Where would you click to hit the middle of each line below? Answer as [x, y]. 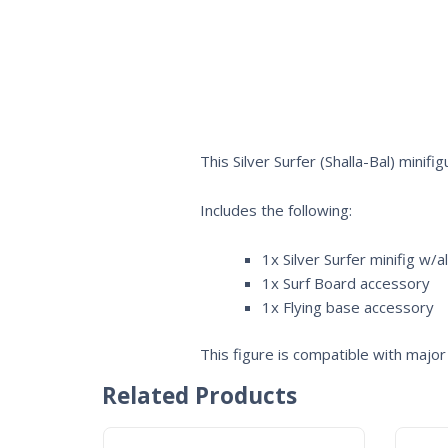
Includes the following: [275, 210]
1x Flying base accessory [348, 307]
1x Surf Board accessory [346, 283]
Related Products [199, 396]
